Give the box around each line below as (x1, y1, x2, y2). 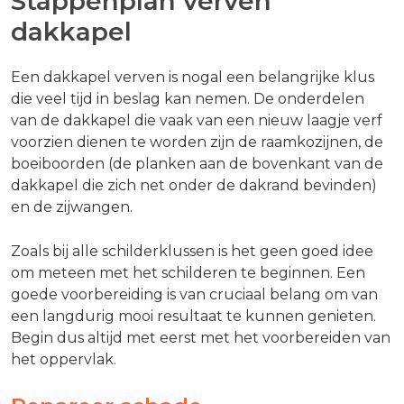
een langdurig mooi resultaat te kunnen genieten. (11, 308, 376, 326)
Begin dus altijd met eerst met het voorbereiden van (11, 329, 390, 347)
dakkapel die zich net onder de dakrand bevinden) (11, 177, 377, 195)
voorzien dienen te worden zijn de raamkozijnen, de (11, 133, 383, 151)
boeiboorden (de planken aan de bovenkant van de (11, 155, 383, 173)
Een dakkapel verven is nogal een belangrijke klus (11, 69, 374, 87)
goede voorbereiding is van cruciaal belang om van (11, 286, 378, 304)
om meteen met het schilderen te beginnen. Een (11, 264, 365, 282)
